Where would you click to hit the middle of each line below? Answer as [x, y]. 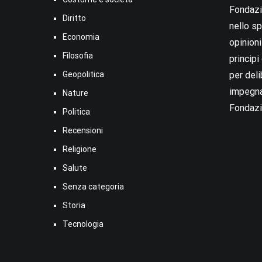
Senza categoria [93, 186]
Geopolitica [83, 74]
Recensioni [83, 130]
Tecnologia [83, 224]
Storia [74, 205]
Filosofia [78, 55]
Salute [75, 168]
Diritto [74, 18]
